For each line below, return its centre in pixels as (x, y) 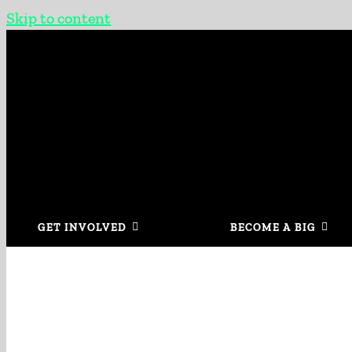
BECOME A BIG (273, 227)
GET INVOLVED (82, 227)
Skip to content (59, 18)
